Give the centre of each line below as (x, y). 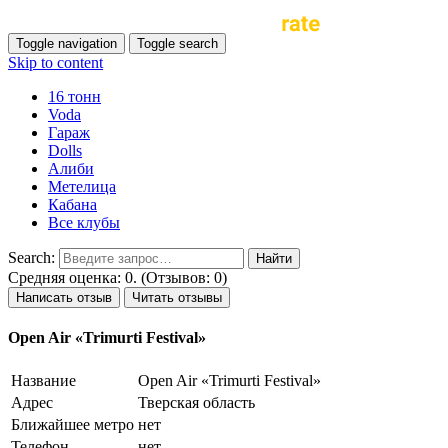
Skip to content (55, 62)
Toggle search (177, 43)
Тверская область (196, 402)
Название (43, 380)
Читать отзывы (177, 297)
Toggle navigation (66, 43)
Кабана (72, 204)
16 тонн (74, 96)
